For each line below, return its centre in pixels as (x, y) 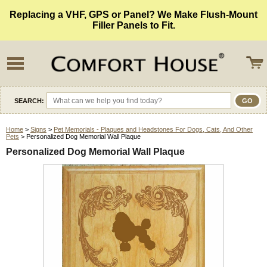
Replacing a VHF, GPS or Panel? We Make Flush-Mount (133, 15)
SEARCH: (29, 100)
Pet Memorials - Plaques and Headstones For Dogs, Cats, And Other (153, 130)
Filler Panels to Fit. (133, 25)
